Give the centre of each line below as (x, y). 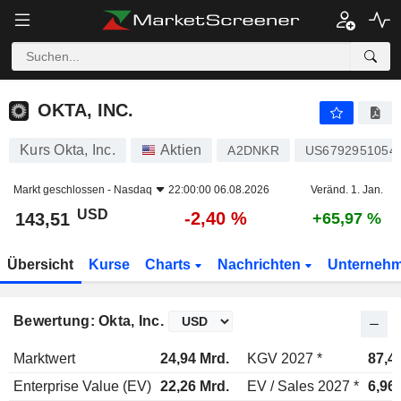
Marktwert (44, 358)
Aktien (181, 150)
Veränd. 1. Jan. (347, 190)
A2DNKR (253, 150)
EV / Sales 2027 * (303, 386)
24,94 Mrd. (195, 358)
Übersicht (41, 264)
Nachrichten (260, 264)
